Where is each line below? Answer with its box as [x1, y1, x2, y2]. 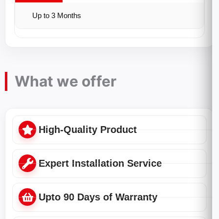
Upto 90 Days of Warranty [39, 192, 157, 202]
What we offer [15, 72, 116, 90]
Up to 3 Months [32, 11, 81, 20]
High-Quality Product [39, 124, 137, 135]
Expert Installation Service [39, 158, 162, 169]
